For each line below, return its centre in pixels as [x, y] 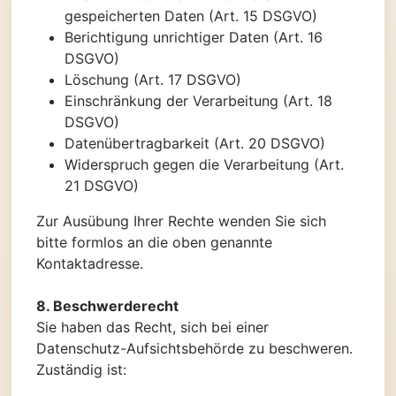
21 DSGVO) [102, 185]
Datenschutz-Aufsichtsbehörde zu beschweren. [194, 348]
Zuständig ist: [81, 369]
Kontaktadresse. [90, 263]
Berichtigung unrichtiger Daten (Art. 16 [194, 37]
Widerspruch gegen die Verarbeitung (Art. [204, 164]
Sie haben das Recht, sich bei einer [152, 327]
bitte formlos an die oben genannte [154, 242]
